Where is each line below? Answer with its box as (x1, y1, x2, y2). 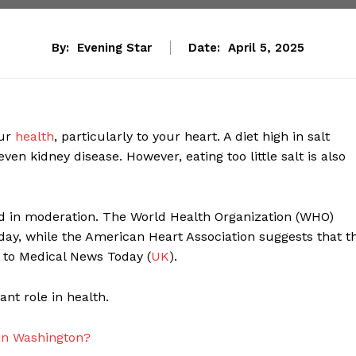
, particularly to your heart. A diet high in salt (54, 129, 330, 145)
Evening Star (77, 41, 152, 56)
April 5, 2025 (228, 41, 304, 56)
